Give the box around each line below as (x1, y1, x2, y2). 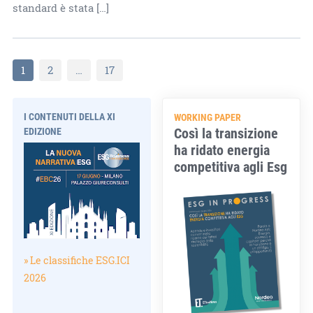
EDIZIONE (23, 124, 61, 138)
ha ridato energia (174, 140, 270, 159)
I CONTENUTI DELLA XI (23, 109, 115, 123)
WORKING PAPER (174, 110, 242, 124)
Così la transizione (174, 123, 279, 142)
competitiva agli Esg (174, 156, 288, 175)
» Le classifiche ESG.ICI (23, 254, 130, 268)
